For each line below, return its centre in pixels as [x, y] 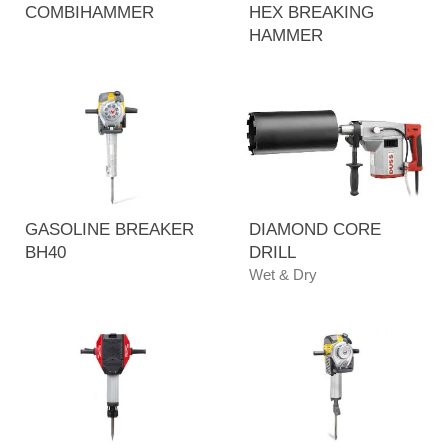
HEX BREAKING [311, 12]
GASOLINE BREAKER [109, 230]
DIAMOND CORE [315, 230]
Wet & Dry [283, 275]
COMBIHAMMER [89, 12]
